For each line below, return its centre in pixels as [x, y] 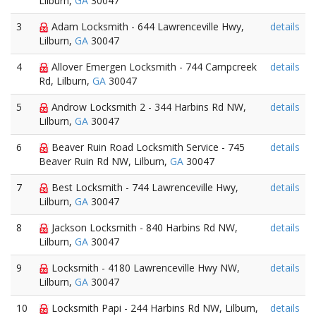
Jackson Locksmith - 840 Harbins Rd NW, [143, 227]
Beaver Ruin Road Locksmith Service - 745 [147, 147]
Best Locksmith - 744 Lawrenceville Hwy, [144, 187]
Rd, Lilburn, [66, 81]
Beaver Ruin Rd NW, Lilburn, [104, 161]
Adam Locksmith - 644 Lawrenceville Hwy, [146, 26]
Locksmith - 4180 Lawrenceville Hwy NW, [144, 268]
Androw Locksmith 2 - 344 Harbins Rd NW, [147, 107]
